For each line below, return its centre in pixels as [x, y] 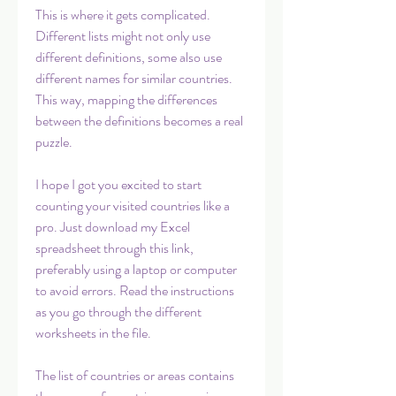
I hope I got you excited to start [118, 184]
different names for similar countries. [134, 78]
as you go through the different [118, 312]
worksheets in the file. [93, 333]
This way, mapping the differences [126, 99]
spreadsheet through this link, [114, 248]
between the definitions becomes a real [139, 121]
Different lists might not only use [123, 36]
